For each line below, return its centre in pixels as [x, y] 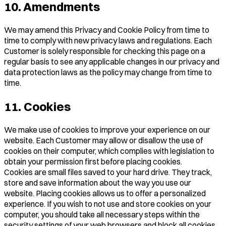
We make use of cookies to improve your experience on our [107, 129]
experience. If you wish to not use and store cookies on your [108, 204]
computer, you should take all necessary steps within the [102, 214]
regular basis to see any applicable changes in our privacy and [112, 62]
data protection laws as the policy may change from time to [108, 72]
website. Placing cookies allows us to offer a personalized [105, 193]
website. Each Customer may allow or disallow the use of [103, 140]
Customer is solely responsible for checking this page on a [105, 51]
